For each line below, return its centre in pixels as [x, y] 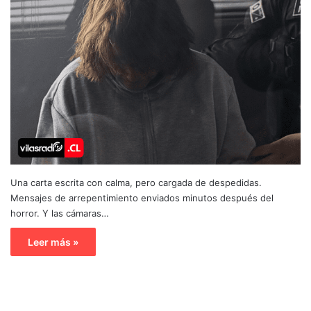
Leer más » [53, 242]
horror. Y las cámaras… [60, 213]
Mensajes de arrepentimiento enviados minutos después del [142, 197]
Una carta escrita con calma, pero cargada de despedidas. [136, 182]
